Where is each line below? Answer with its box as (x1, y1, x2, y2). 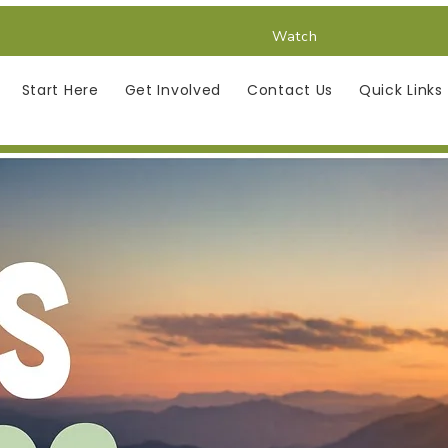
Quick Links (359, 80, 443, 100)
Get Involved (124, 80, 222, 100)
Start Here (21, 80, 99, 100)
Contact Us (247, 80, 334, 100)
